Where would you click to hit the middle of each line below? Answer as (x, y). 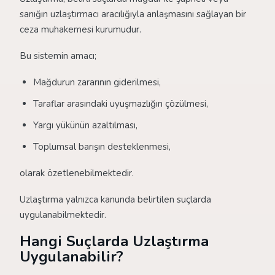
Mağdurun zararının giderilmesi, (97, 82)
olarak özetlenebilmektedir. (77, 173)
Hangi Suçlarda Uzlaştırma (114, 241)
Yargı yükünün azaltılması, (85, 125)
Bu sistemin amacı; (58, 56)
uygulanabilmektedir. (63, 215)
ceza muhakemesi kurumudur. (80, 29)
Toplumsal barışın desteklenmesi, (102, 147)
